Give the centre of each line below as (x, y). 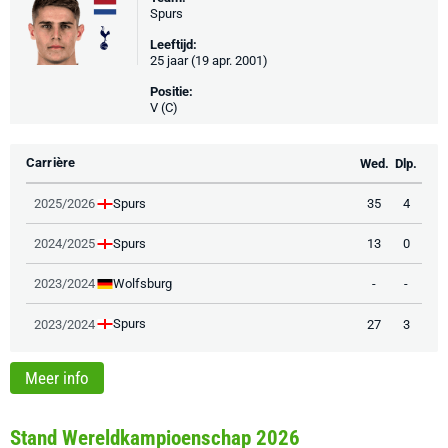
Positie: (171, 91)
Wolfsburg (142, 283)
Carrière (51, 162)
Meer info (57, 378)
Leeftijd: (173, 44)
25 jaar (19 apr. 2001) (209, 60)
